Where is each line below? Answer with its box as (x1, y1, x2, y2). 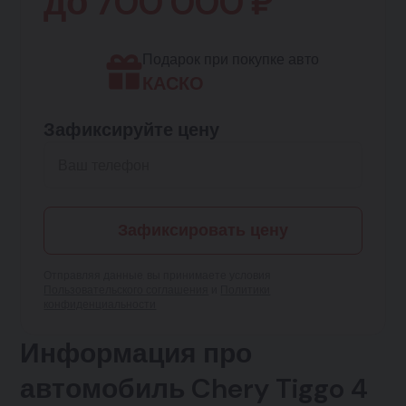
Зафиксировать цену (118, 221, 288, 240)
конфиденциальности (43, 297, 157, 313)
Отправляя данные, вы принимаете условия (43, 268, 272, 284)
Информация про (20, 335, 253, 372)
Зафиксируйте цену (43, 118, 220, 142)
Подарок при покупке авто (141, 50, 319, 70)
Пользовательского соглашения (43, 283, 209, 298)
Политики (220, 283, 271, 298)
